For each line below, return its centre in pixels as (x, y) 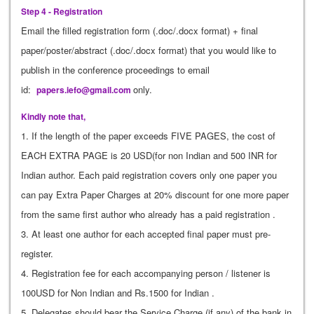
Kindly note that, (53, 116)
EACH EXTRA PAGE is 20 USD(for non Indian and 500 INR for (149, 155)
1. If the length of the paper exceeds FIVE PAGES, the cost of (148, 136)
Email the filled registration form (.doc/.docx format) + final (139, 30)
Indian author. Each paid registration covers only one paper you (149, 175)
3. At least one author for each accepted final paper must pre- (146, 234)
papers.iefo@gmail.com (84, 90)
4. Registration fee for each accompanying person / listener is (146, 273)
